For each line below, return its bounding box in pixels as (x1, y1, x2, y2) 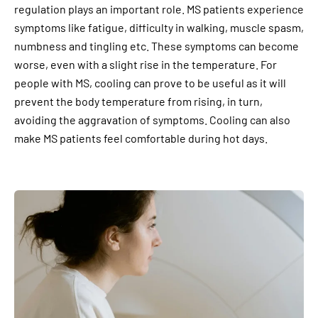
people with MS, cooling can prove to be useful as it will (14, 76, 286, 89)
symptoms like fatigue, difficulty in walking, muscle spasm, (14, 21, 304, 34)
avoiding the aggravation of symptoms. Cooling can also (14, 113, 290, 126)
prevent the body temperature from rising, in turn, (14, 94, 263, 108)
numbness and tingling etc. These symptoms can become (14, 39, 299, 53)
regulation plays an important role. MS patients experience (14, 2, 304, 16)
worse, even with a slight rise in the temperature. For (14, 57, 277, 71)
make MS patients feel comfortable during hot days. (14, 131, 268, 145)
